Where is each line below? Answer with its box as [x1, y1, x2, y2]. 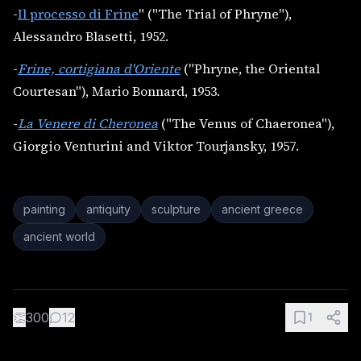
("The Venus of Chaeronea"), [158, 114, 334, 132]
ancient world [23, 229, 95, 243]
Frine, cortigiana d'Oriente [18, 59, 180, 77]
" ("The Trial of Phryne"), [139, 4, 292, 23]
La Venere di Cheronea [18, 114, 158, 132]
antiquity [86, 201, 131, 216]
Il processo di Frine [18, 4, 139, 23]
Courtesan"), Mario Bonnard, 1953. [13, 81, 220, 100]
